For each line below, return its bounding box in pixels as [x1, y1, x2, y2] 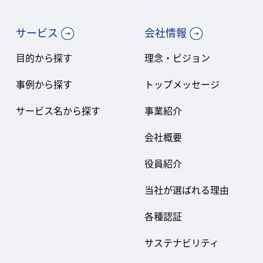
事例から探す [15, 77, 72, 92]
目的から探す [15, 50, 72, 65]
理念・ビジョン [144, 50, 211, 65]
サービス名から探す [15, 103, 100, 118]
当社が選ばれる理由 [144, 183, 230, 197]
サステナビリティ [144, 235, 220, 250]
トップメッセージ [144, 77, 220, 92]
